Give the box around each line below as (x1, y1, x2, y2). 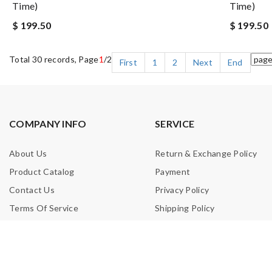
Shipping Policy (155, 203, 215, 213)
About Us (9, 148, 47, 158)
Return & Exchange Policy (155, 148, 257, 158)
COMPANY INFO (9, 118, 87, 129)
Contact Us (9, 185, 55, 195)
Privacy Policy (155, 185, 209, 195)
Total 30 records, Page (9, 54, 99, 64)
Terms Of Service (9, 203, 78, 213)
